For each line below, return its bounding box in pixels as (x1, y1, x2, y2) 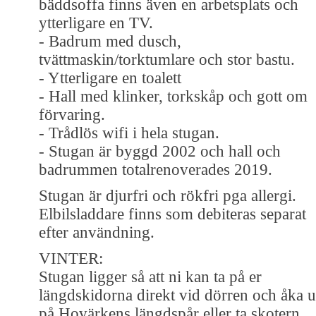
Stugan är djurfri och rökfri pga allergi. (39, 186, 296, 205)
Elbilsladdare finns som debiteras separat (39, 205, 306, 223)
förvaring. (39, 105, 105, 123)
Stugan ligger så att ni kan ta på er (39, 267, 262, 286)
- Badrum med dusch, (39, 32, 181, 50)
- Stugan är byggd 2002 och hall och (39, 142, 281, 160)
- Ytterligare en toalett (39, 68, 181, 87)
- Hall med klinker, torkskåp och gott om (39, 87, 308, 105)
